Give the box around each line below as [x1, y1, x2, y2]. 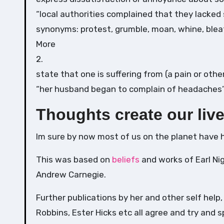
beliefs [110, 154, 139, 164]
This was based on [36, 154, 110, 164]
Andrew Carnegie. [36, 169, 106, 179]
